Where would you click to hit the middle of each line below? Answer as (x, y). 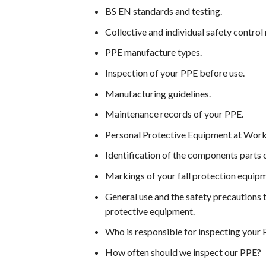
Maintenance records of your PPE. (174, 114)
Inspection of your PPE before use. (175, 72)
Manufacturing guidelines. (158, 93)
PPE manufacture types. (153, 52)
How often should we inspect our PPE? (183, 252)
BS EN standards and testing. (164, 11)
